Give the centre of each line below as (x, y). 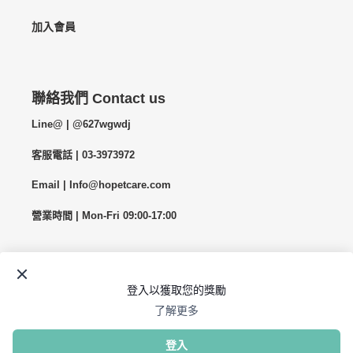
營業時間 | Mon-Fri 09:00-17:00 (104, 215)
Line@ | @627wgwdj (81, 124)
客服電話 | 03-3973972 (83, 154)
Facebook (191, 297)
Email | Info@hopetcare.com (101, 185)
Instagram (232, 297)
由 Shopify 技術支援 (209, 341)
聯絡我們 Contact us (98, 98)
